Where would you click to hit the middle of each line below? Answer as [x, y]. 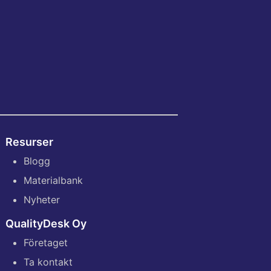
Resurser [29, 142]
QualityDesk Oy [46, 224]
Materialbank [53, 181]
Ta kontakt [48, 262]
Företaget [46, 243]
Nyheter [42, 200]
